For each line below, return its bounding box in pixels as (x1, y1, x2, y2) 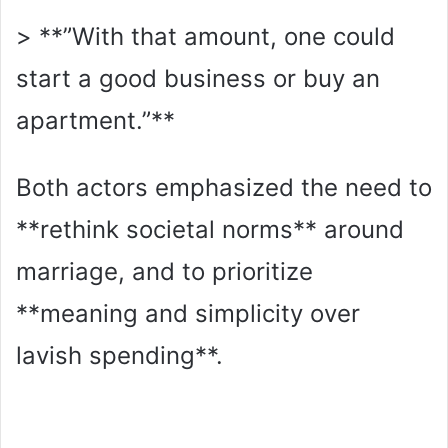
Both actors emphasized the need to (16, 172, 432, 202)
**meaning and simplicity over (16, 298, 360, 328)
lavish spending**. (16, 340, 223, 370)
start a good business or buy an (16, 63, 380, 93)
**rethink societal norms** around (16, 214, 404, 244)
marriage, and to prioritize (16, 256, 313, 286)
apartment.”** (16, 105, 175, 135)
